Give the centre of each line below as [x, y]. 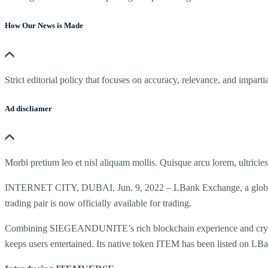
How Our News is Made [44, 26]
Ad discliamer [28, 108]
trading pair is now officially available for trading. [98, 203]
